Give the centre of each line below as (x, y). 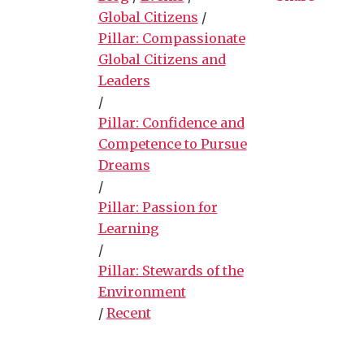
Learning (128, 228)
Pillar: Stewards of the (171, 270)
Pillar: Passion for (158, 207)
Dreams (124, 165)
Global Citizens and (162, 59)
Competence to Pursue (172, 143)
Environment (142, 291)
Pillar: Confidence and (171, 122)
